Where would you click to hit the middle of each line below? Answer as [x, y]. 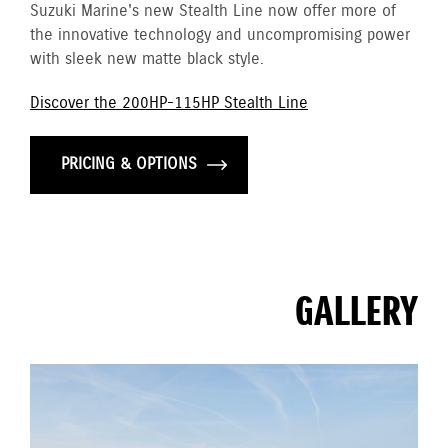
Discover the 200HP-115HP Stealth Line [169, 103]
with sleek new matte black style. [147, 59]
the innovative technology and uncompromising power [220, 35]
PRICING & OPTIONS [129, 164]
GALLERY [356, 314]
